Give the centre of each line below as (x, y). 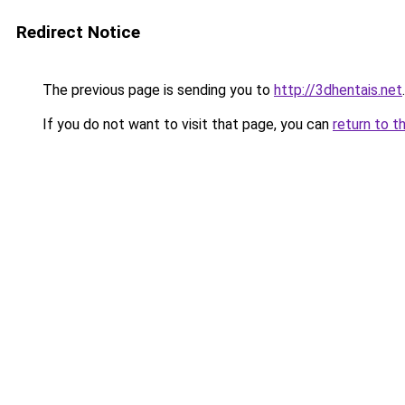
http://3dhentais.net (338, 90)
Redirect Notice (78, 32)
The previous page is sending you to (156, 90)
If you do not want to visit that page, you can (186, 124)
